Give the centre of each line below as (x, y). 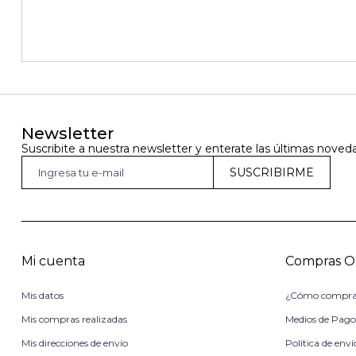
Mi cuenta (53, 261)
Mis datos (42, 295)
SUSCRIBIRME (271, 172)
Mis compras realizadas (74, 319)
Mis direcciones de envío (74, 343)
